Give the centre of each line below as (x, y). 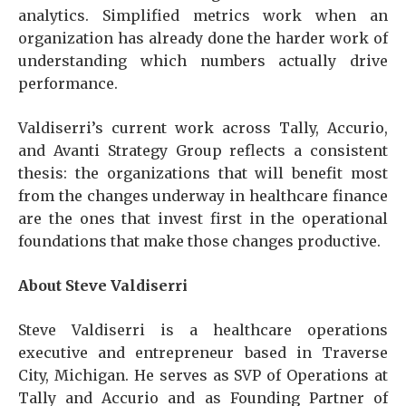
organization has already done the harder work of (203, 38)
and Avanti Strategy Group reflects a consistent (203, 150)
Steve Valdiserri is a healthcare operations (203, 330)
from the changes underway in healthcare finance (203, 196)
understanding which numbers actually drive (203, 61)
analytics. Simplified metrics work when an (203, 15)
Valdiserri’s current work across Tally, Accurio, (203, 128)
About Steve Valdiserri (103, 285)
